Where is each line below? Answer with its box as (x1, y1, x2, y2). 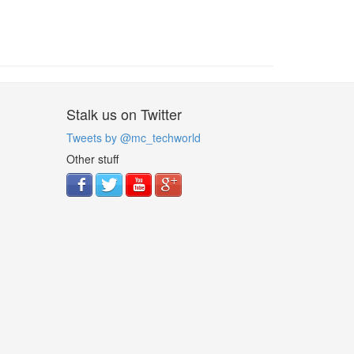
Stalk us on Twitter (66, 104, 182, 124)
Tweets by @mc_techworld (66, 130, 201, 145)
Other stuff (66, 151, 119, 167)
